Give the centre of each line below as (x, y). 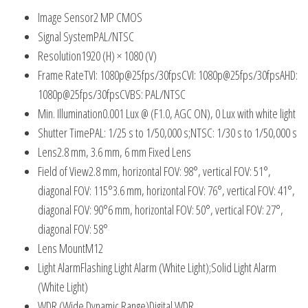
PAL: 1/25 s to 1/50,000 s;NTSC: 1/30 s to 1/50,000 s (193, 132)
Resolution (59, 55)
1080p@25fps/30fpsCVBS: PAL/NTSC (112, 94)
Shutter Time (64, 132)
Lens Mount (62, 248)
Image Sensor (66, 17)
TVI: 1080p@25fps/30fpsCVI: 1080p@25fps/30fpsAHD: (191, 75)
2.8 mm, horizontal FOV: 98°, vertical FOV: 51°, (180, 171)
